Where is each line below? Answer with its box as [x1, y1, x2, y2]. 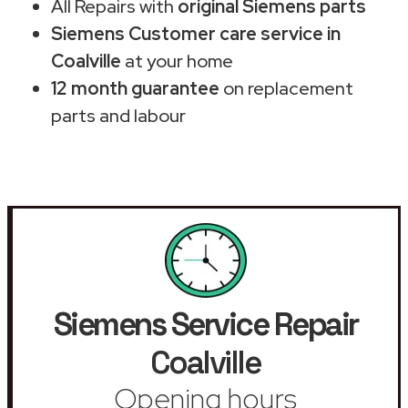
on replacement [219, 76, 353, 100]
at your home [121, 48, 233, 73]
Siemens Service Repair [53, 303, 358, 344]
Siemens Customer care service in [51, 21, 341, 46]
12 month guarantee [51, 76, 219, 100]
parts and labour [51, 103, 186, 127]
